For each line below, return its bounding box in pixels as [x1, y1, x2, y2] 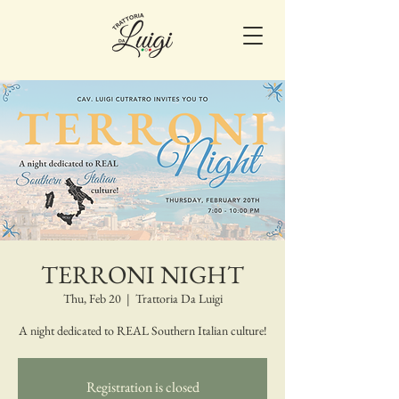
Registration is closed [85, 378, 199, 396]
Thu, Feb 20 [62, 290, 121, 306]
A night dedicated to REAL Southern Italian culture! [18, 322, 267, 338]
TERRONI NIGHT [41, 258, 244, 290]
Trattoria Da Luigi [134, 290, 223, 306]
